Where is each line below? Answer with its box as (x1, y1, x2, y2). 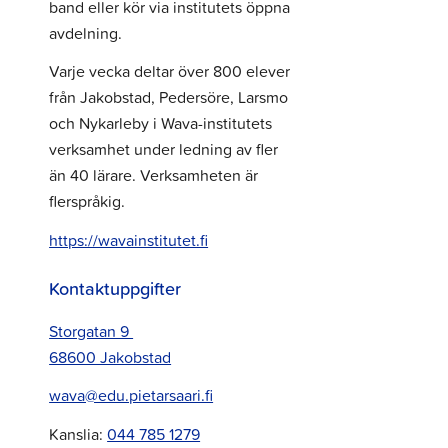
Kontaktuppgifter (49, 274, 182, 301)
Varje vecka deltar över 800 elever (49, 60, 291, 83)
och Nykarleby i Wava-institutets (49, 112, 273, 135)
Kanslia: (49, 422, 108, 445)
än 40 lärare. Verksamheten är (49, 164, 259, 187)
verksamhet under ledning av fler (49, 138, 279, 161)
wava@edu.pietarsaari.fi (49, 384, 214, 407)
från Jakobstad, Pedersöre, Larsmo (49, 86, 289, 109)
